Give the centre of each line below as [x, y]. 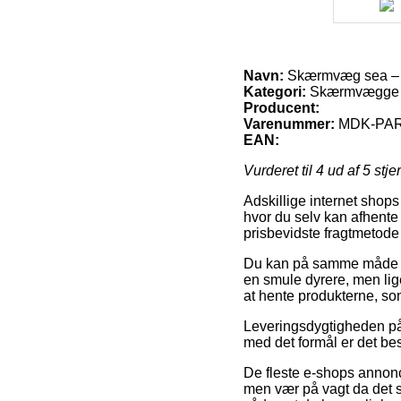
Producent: [282, 107]
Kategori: [275, 91]
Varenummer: [289, 124]
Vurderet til [280, 170]
